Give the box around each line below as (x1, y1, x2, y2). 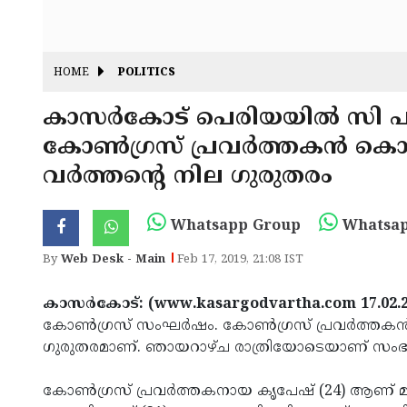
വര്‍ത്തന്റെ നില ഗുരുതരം (43, 163, 333, 192)
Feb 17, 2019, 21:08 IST (177, 253, 303, 267)
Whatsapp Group (166, 217, 301, 235)
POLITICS (118, 66, 175, 81)
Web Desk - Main (61, 253, 165, 267)
